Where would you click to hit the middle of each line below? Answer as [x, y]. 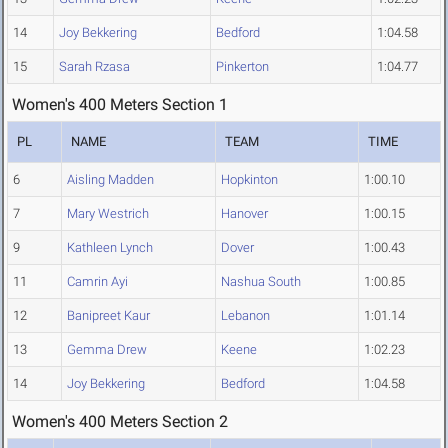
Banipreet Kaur [108, 316]
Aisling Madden [110, 180]
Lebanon [245, 316]
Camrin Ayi [97, 282]
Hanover [244, 214]
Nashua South [261, 282]
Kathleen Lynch [110, 248]
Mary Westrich [108, 214]
